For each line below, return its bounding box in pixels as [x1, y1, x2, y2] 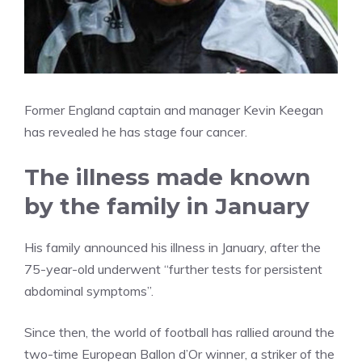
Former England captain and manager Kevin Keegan [24, 102, 323, 119]
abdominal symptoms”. [24, 283, 154, 300]
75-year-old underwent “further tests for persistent [24, 261, 322, 278]
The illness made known [24, 163, 310, 192]
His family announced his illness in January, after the [24, 239, 321, 256]
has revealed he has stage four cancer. [24, 124, 247, 141]
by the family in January [24, 192, 309, 221]
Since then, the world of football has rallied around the [24, 324, 335, 341]
